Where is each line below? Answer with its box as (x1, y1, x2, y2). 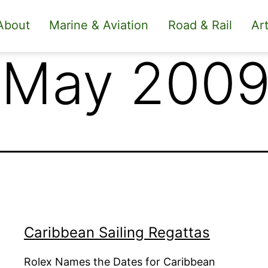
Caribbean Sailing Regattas (24, 223, 210, 241)
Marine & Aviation (49, 18, 149, 33)
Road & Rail (167, 18, 232, 33)
